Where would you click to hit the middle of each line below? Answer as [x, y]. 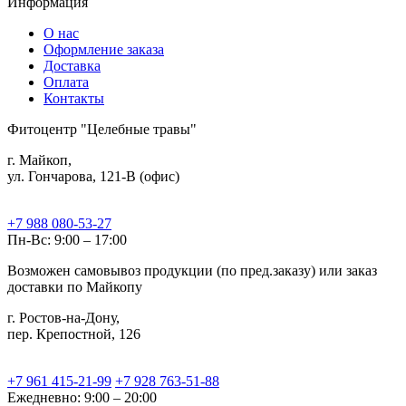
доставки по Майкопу [75, 287]
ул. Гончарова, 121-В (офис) [93, 177]
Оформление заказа [104, 50]
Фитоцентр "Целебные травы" [102, 130]
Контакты [74, 99]
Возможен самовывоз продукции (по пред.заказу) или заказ [192, 271]
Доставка [72, 66]
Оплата [66, 82]
